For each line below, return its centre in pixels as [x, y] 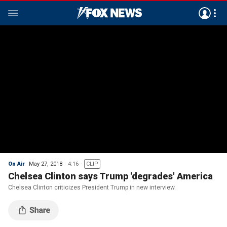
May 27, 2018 [46, 164]
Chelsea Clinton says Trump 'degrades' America [110, 176]
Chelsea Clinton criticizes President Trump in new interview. [92, 187]
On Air [16, 164]
